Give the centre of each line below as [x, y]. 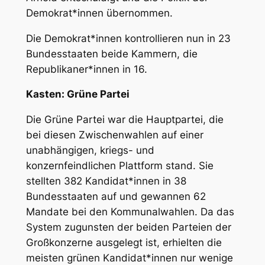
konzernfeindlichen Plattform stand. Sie [119, 166]
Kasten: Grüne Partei [77, 94]
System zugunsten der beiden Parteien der [128, 227]
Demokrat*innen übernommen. [99, 13]
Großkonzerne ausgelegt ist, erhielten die [124, 243]
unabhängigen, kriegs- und [90, 151]
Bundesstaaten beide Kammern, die [112, 54]
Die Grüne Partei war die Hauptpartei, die [125, 120]
